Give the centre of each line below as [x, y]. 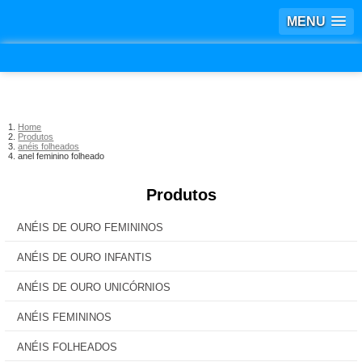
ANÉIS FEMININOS [64, 317]
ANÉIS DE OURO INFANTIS [84, 257]
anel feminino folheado [61, 156]
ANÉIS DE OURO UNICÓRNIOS [94, 287]
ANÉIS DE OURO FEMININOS [90, 227]
